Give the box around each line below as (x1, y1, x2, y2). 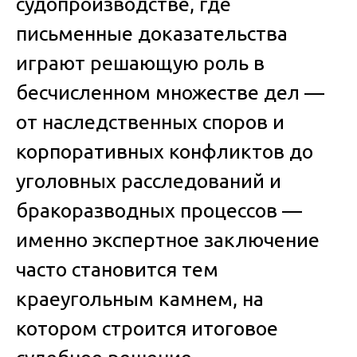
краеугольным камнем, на (16, 287, 264, 310)
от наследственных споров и (16, 110, 284, 133)
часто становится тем (16, 257, 218, 280)
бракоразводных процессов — (16, 198, 302, 222)
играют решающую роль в (16, 51, 265, 74)
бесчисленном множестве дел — (16, 80, 324, 104)
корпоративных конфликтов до (16, 139, 313, 163)
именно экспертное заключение (16, 228, 320, 251)
